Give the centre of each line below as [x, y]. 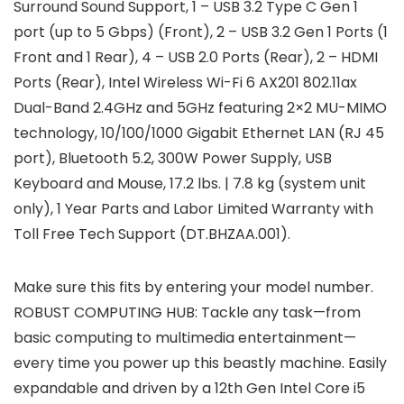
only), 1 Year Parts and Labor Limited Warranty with [193, 209]
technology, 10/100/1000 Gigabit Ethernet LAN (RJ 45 [199, 133]
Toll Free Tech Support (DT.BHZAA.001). [152, 234]
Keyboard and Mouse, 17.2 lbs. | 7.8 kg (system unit [190, 184]
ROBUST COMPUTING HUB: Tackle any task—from [187, 313]
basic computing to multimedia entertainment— [185, 338]
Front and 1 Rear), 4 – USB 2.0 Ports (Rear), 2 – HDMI [196, 58]
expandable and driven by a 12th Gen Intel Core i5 [189, 389]
